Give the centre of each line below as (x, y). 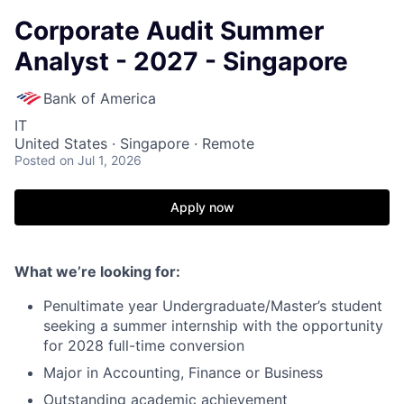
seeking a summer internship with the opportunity (213, 326)
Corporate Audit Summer (169, 31)
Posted (35, 160)
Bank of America (100, 98)
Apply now (202, 207)
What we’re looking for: (97, 271)
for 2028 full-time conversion (144, 345)
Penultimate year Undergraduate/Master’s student (213, 306)
